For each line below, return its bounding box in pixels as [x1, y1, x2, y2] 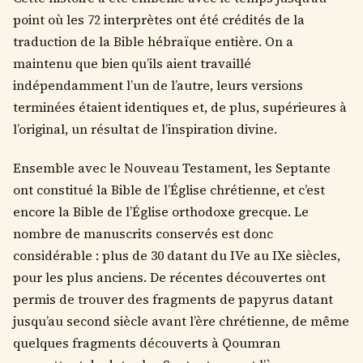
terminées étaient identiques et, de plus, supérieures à [13, 98, 347, 116]
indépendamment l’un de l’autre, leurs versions [13, 76, 303, 94]
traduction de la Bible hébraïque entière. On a [13, 32, 293, 50]
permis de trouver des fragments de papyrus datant [13, 290, 333, 308]
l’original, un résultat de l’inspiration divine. [13, 120, 277, 138]
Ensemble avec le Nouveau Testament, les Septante [13, 159, 331, 177]
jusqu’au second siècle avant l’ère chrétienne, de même [13, 312, 349, 330]
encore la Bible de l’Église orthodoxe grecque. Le [13, 203, 309, 220]
